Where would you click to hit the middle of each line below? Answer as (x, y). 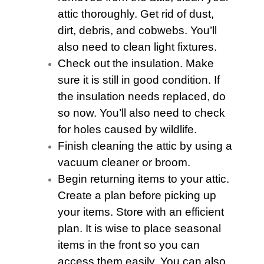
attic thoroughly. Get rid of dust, (136, 14)
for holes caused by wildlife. (127, 129)
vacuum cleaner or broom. (124, 162)
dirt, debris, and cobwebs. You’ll (137, 30)
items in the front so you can (129, 245)
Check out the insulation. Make (136, 63)
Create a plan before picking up (137, 195)
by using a (204, 146)
